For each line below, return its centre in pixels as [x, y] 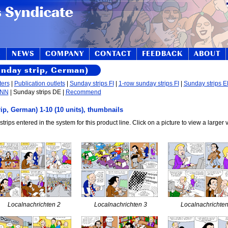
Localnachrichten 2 [34, 205]
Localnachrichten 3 [120, 205]
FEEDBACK [162, 54]
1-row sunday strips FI [149, 83]
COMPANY [64, 54]
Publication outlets [39, 83]
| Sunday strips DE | [37, 92]
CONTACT [113, 54]
